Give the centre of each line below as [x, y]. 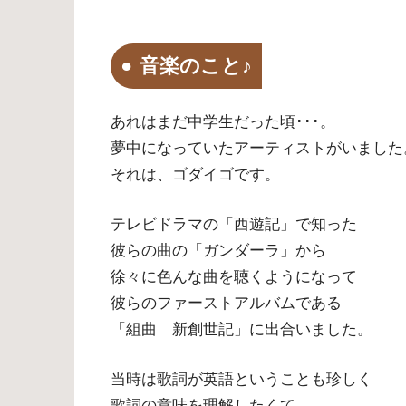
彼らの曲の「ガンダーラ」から [218, 251]
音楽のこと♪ [196, 65]
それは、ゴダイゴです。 [195, 175]
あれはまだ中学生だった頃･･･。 [223, 122]
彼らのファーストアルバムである [226, 303]
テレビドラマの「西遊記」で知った [234, 224]
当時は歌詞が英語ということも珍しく [242, 379]
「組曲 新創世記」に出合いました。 [242, 329]
